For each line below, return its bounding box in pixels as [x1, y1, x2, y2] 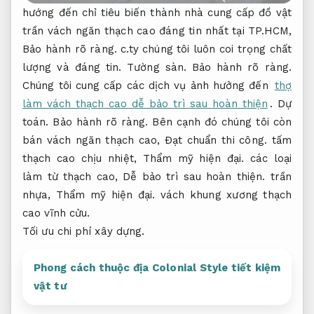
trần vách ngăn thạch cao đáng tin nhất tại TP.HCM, [22, 24, 292, 37]
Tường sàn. [127, 60, 186, 74]
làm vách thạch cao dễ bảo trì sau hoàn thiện [22, 97, 268, 110]
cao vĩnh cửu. [22, 206, 90, 219]
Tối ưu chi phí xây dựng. [22, 224, 145, 238]
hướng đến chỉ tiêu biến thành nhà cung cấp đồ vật [22, 6, 292, 19]
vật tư [34, 279, 67, 292]
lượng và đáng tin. [22, 60, 128, 74]
